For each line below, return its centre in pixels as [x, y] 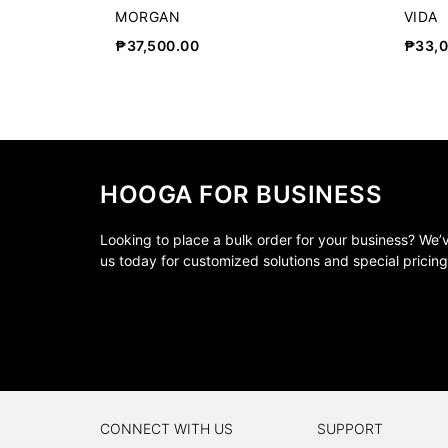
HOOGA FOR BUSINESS [241, 194]
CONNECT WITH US [166, 428]
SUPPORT [350, 428]
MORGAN [147, 16]
